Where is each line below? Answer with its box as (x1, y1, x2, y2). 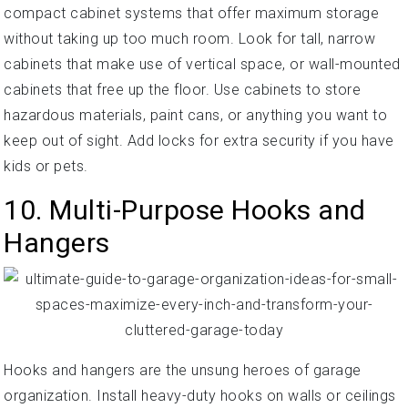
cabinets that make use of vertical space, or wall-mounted (4, 55, 401, 73)
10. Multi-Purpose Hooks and (4, 193, 366, 226)
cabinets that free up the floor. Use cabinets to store (4, 80, 361, 98)
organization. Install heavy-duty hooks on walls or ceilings (4, 386, 396, 404)
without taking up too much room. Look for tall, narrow (4, 29, 375, 47)
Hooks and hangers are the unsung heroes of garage (4, 361, 362, 379)
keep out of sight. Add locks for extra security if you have (4, 131, 394, 149)
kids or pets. (4, 157, 88, 175)
